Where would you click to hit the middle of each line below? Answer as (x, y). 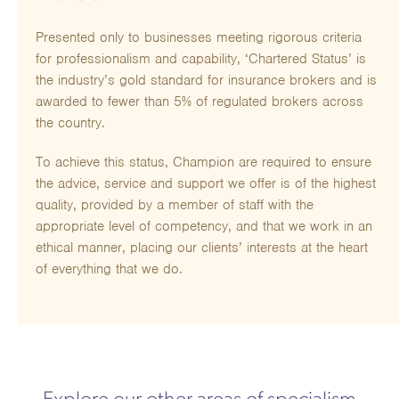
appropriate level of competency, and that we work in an (204, 226)
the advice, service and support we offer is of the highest (206, 183)
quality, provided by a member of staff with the (175, 204)
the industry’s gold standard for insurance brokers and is (206, 80)
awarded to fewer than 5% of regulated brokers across (199, 101)
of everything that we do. (109, 269)
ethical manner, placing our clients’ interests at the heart (202, 247)
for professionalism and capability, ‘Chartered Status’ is (201, 58)
